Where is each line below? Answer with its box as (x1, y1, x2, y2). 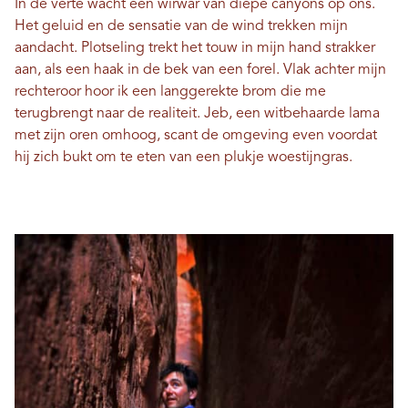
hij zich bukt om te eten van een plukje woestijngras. (15, 150, 356, 165)
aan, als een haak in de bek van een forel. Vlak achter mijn (15, 63, 386, 77)
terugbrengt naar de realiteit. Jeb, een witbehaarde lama (15, 107, 380, 121)
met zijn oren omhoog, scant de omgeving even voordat (15, 128, 377, 143)
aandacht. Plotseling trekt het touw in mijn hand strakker (15, 41, 375, 56)
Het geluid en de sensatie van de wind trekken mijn (15, 19, 348, 34)
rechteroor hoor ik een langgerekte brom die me (15, 85, 326, 99)
